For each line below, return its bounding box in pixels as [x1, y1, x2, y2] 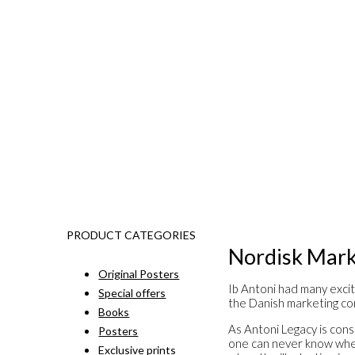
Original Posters [98, 267, 180, 281]
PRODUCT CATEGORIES [67, 228, 197, 242]
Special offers [98, 286, 166, 300]
